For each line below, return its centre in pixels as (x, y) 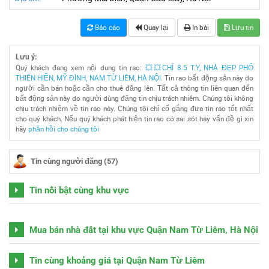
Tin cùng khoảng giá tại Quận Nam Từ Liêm (116, 260)
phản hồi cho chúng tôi (64, 128)
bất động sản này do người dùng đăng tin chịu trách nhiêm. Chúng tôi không (134, 98)
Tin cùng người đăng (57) (74, 161)
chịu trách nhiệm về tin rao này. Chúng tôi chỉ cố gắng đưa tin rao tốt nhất (134, 108)
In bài (200, 27)
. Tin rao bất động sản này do (207, 77)
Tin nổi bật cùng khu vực (78, 190)
